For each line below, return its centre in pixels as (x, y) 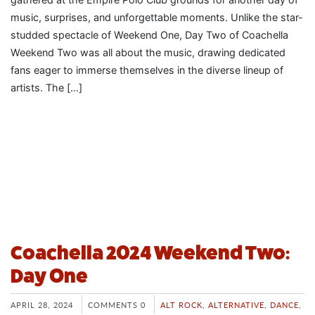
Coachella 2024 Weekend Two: (150, 253)
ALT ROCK (181, 305)
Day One (49, 276)
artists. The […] (46, 88)
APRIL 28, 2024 (42, 305)
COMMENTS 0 (117, 305)
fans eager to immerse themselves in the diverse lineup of (147, 70)
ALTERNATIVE (236, 305)
